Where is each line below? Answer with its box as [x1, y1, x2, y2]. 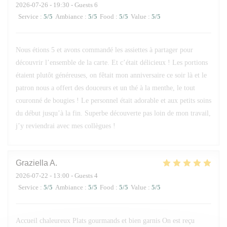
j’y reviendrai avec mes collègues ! [16, 122, 116, 130]
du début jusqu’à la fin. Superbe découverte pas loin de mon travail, [16, 109, 211, 117]
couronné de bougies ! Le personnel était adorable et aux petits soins [16, 97, 211, 104]
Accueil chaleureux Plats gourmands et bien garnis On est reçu [16, 217, 195, 224]
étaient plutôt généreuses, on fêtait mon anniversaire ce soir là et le [16, 71, 207, 79]
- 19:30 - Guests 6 [48, 1, 98, 9]
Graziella [16, 159, 48, 167]
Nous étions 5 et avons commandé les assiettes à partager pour [16, 46, 193, 54]
